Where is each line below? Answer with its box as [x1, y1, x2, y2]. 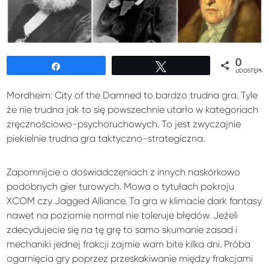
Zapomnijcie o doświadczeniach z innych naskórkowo [7, 166, 241, 178]
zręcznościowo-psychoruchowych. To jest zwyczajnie [7, 118, 241, 130]
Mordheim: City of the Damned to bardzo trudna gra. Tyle [7, 89, 258, 101]
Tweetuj [173, 61, 204, 71]
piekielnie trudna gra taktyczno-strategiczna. [7, 133, 205, 145]
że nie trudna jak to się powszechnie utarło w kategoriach [7, 104, 259, 116]
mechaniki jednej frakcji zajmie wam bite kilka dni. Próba [7, 238, 251, 250]
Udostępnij [68, 61, 110, 71]
